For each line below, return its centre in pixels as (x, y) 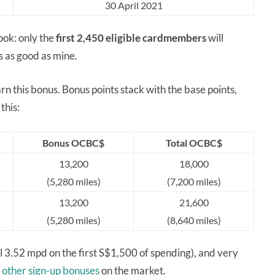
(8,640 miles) (194, 220)
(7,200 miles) (194, 182)
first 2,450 (80, 38)
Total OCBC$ (194, 143)
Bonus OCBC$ (73, 143)
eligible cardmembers (156, 38)
